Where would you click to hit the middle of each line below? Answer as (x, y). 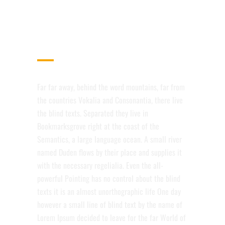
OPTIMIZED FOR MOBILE (100, 31)
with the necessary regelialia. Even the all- (100, 165)
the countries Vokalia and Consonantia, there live (110, 100)
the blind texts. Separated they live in (93, 113)
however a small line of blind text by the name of (110, 205)
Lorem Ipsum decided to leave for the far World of (111, 218)
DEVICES (60, 47)
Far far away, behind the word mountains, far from (111, 87)
